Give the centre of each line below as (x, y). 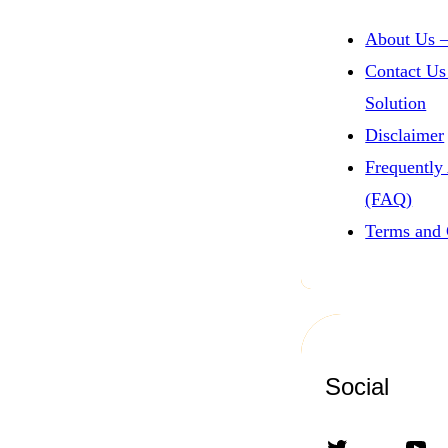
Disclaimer (405, 135)
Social (357, 386)
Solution (396, 103)
